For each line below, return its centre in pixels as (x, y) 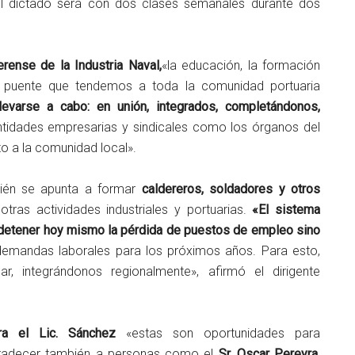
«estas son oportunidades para (218, 333)
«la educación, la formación (241, 65)
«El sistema (286, 209)
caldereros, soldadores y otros (231, 189)
